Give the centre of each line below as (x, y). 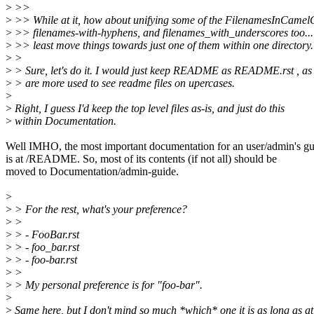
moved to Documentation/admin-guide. (92, 172)
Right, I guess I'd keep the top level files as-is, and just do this (148, 109)
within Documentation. (64, 121)
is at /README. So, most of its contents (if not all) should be (141, 159)
